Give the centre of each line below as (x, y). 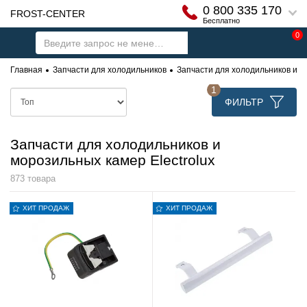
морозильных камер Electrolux (113, 160)
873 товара (33, 179)
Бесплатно (221, 20)
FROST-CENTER (48, 14)
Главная (26, 70)
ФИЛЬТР (244, 102)
